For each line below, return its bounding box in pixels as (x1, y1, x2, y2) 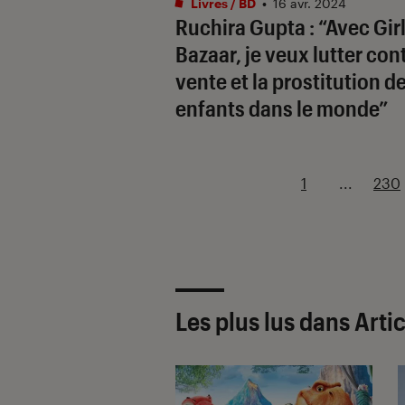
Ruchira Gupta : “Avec (175, 13, 373, 40)
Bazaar (175, 40, 236, 67)
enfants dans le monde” (175, 94, 388, 121)
